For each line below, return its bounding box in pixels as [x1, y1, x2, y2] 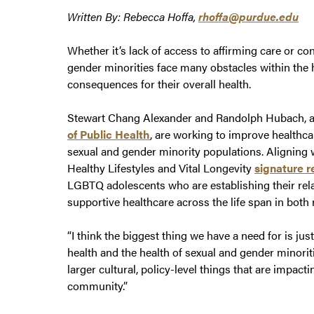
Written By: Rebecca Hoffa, [67, 8, 198, 25]
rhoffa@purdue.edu [198, 8, 299, 25]
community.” [67, 278, 128, 294]
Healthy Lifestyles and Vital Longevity [67, 160, 254, 177]
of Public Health [67, 126, 150, 143]
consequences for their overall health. [67, 76, 251, 93]
